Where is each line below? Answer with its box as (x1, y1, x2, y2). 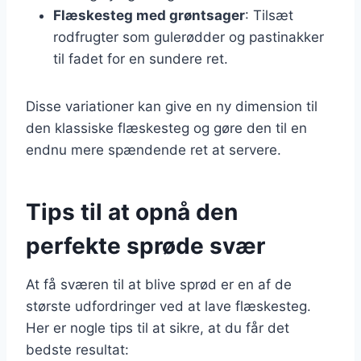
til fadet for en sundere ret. (53, 50, 228, 67)
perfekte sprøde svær (26, 231, 265, 259)
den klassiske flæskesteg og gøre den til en (26, 119, 307, 136)
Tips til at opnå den (26, 197, 238, 226)
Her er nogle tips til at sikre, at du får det (26, 319, 289, 336)
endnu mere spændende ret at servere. (26, 141, 281, 158)
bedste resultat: (26, 341, 129, 358)
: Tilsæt (245, 6, 293, 23)
